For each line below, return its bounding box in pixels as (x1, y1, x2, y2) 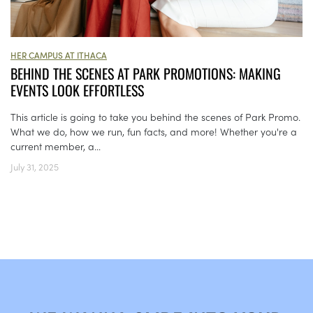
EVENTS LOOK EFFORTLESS (10, 80, 144, 101)
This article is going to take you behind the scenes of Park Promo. (10, 110, 300, 124)
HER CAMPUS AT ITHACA (10, 49, 107, 61)
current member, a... (10, 139, 101, 154)
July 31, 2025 (10, 160, 59, 174)
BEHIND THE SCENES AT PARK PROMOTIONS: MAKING (10, 63, 281, 85)
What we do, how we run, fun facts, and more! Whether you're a (10, 124, 297, 139)
